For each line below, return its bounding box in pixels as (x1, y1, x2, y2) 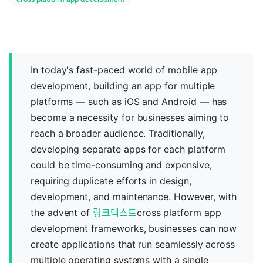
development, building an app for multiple (31, 80, 215, 92)
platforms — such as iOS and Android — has (31, 96, 227, 107)
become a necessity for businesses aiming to (31, 112, 230, 123)
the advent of (31, 207, 93, 218)
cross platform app (136, 207, 221, 218)
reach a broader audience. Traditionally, (31, 127, 205, 139)
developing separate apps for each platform (31, 143, 226, 155)
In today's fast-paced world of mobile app (31, 64, 218, 76)
